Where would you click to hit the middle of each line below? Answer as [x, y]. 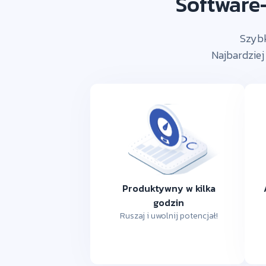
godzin [169, 202]
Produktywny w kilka [169, 188]
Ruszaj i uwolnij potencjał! [169, 216]
